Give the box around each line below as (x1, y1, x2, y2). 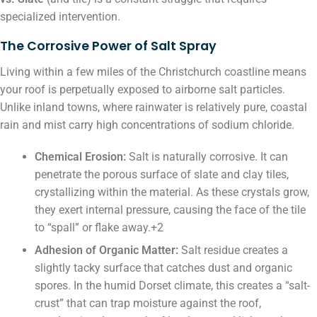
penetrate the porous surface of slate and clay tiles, (34, 167, 289, 181)
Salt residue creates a (178, 243, 288, 258)
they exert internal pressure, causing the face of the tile (34, 202, 306, 217)
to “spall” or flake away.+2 (34, 220, 163, 234)
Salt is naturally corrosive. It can (125, 149, 288, 163)
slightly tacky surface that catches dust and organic (34, 261, 292, 275)
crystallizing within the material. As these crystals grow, (34, 185, 309, 199)
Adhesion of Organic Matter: (34, 243, 178, 258)
